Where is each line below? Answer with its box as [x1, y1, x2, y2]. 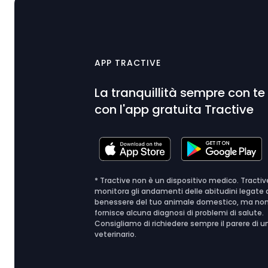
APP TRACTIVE [95, 57, 162, 69]
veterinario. [95, 229, 137, 239]
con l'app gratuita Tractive [95, 101, 254, 118]
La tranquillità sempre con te [95, 84, 266, 101]
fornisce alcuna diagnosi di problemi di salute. [95, 208, 264, 218]
